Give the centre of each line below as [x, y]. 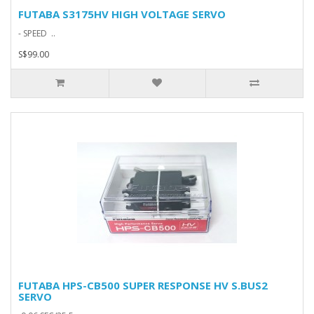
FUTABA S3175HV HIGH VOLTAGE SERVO [122, 14]
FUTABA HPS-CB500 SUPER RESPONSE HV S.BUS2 [143, 285]
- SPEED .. [37, 33]
